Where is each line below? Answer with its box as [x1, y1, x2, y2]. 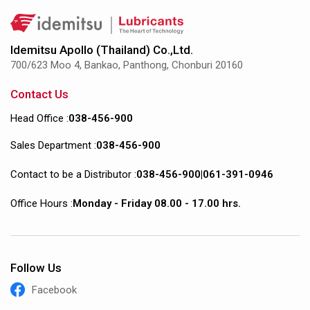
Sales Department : [10, 138, 96, 152]
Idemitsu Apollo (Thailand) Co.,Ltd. [10, 42, 193, 57]
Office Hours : [10, 197, 73, 210]
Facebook [32, 283, 77, 296]
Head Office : [10, 111, 69, 125]
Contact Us [10, 86, 69, 101]
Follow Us [10, 260, 62, 275]
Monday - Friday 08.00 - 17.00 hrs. [73, 197, 241, 210]
